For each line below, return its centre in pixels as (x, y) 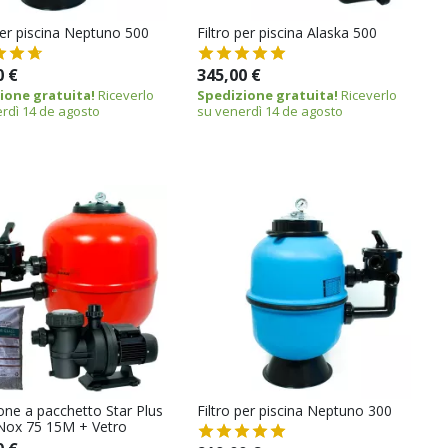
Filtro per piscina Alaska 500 (287, 33)
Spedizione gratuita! (268, 95)
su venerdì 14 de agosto (270, 111)
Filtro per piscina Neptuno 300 (295, 410)
